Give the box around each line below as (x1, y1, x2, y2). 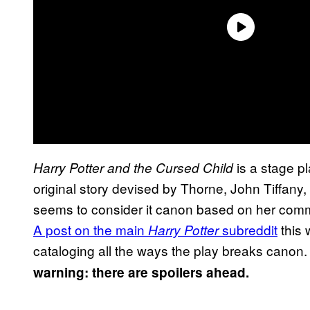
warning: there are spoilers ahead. (33, 262, 249, 282)
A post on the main (33, 219, 148, 239)
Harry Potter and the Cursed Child (33, 158, 233, 176)
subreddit (219, 219, 277, 239)
